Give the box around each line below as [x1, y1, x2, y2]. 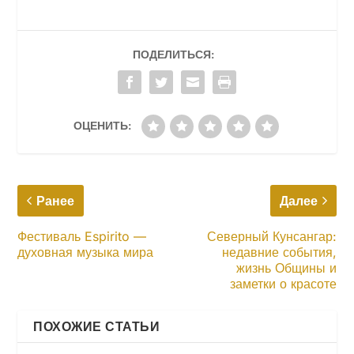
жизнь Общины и [235, 259, 337, 276]
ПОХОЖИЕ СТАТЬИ [33, 318, 160, 334]
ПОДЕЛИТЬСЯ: [132, 47, 214, 61]
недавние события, [221, 243, 337, 260]
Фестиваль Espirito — [17, 228, 147, 244]
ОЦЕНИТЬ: [73, 118, 131, 132]
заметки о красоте [229, 275, 337, 292]
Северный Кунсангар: [206, 228, 337, 244]
